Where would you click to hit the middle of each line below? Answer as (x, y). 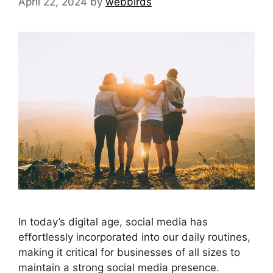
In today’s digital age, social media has (113, 222)
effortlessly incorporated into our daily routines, (134, 237)
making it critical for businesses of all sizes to (129, 253)
